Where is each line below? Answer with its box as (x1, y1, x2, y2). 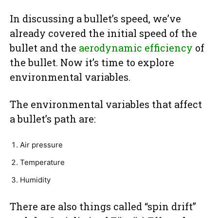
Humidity (20, 175, 51, 184)
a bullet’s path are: (10, 112, 96, 125)
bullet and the (10, 41, 79, 54)
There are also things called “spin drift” (10, 200, 196, 213)
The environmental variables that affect (10, 97, 202, 110)
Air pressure (20, 140, 63, 149)
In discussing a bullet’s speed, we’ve (10, 12, 181, 25)
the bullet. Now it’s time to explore (10, 55, 174, 69)
